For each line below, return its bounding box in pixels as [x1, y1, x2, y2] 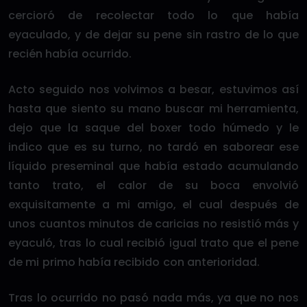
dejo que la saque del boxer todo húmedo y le [8, 120, 299, 136]
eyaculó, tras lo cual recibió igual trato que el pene [8, 235, 299, 251]
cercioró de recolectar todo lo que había [8, 8, 299, 23]
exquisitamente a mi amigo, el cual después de [8, 197, 299, 212]
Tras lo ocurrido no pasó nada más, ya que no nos [8, 290, 299, 306]
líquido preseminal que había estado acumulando [8, 158, 299, 174]
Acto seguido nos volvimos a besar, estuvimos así [8, 82, 299, 97]
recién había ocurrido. [8, 46, 132, 62]
